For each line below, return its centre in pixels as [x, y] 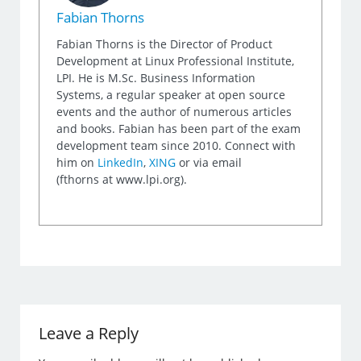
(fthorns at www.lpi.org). [122, 179]
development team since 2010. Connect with [176, 145]
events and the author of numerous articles [174, 111]
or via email [209, 162]
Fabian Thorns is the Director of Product [165, 44]
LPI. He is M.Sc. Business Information [156, 77]
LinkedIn [121, 162]
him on [77, 162]
